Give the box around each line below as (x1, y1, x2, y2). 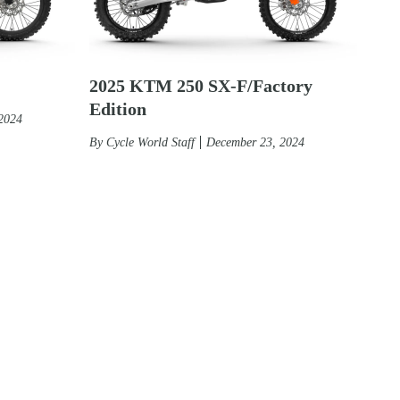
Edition (89, 98, 146, 119)
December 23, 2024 (206, 135, 304, 149)
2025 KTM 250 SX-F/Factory (89, 75, 312, 96)
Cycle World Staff (106, 135, 195, 149)
